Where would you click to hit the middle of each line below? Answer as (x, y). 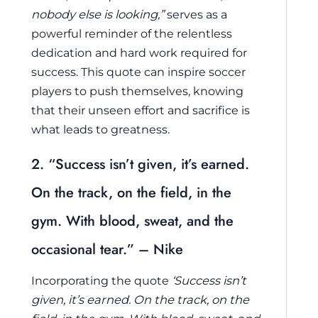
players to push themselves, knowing (137, 91)
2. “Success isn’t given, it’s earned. (140, 165)
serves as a (196, 14)
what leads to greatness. (100, 129)
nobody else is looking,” (98, 14)
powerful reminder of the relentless (132, 33)
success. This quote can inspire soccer (138, 71)
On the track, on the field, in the (131, 193)
